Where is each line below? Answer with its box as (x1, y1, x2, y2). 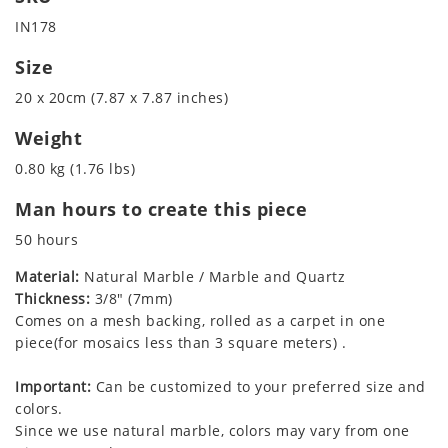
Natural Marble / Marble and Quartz (79, 267, 345, 287)
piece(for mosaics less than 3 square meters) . (15, 333, 346, 353)
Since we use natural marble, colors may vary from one (15, 421, 410, 441)
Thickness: (15, 289, 90, 309)
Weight (15, 126, 82, 151)
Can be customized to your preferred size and (91, 377, 426, 397)
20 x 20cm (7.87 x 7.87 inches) (15, 88, 228, 108)
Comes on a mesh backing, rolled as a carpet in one (15, 311, 385, 331)
